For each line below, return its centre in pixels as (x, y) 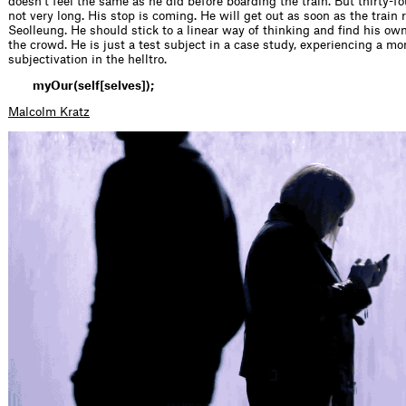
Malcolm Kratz (49, 112)
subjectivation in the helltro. (87, 60)
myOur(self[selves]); (93, 86)
